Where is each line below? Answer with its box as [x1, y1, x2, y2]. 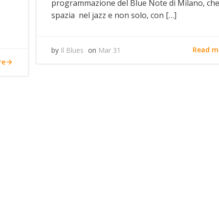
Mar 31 [98, 45, 121, 55]
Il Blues [61, 45, 84, 55]
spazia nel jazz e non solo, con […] [51, 9, 177, 21]
